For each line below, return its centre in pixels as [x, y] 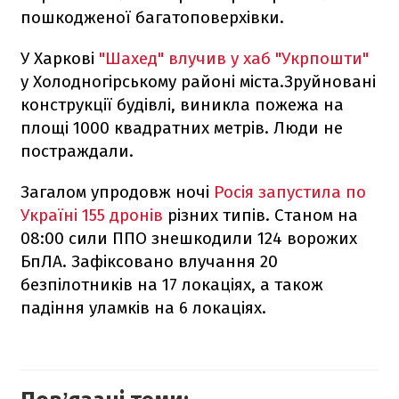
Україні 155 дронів [94, 215]
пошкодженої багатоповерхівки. [152, 17]
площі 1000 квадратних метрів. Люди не [182, 127]
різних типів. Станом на [263, 215]
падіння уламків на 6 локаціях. [143, 307]
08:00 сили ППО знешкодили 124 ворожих [189, 238]
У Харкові [60, 58]
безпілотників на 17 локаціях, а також [172, 284]
